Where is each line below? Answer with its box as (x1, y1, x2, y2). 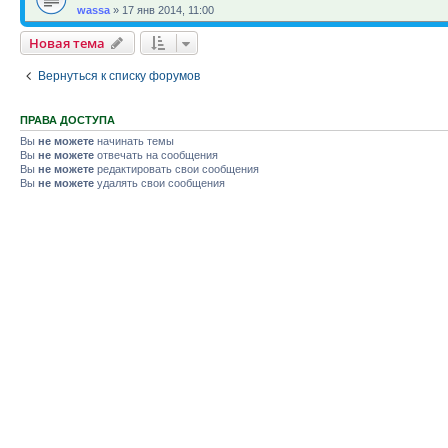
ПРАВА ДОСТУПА (20, 114, 115, 126)
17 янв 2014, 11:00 (122, 4, 214, 16)
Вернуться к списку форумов (38, 69, 200, 83)
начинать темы (94, 135, 174, 147)
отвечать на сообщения (94, 149, 218, 161)
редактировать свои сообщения (94, 163, 259, 175)
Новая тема (29, 34, 105, 52)
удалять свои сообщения (94, 177, 225, 189)
